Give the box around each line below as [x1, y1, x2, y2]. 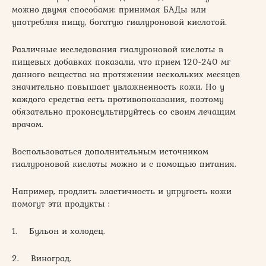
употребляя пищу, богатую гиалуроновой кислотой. [12, 15, 227, 28]
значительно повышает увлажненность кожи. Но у [12, 80, 224, 93]
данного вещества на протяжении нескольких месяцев [12, 67, 240, 81]
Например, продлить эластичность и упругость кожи [12, 184, 232, 198]
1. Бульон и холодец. [12, 224, 108, 237]
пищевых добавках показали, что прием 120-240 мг [12, 55, 230, 68]
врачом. [12, 117, 43, 131]
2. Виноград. [12, 251, 74, 265]
